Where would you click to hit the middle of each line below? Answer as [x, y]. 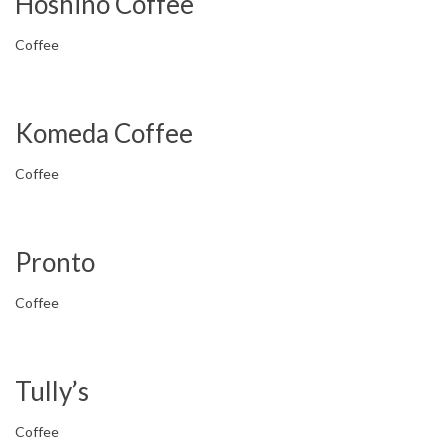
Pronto [55, 262]
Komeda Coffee [104, 133]
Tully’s [52, 391]
